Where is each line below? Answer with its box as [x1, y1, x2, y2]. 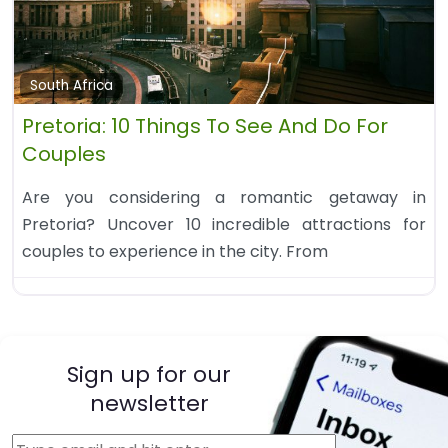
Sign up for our [67, 359, 232, 391]
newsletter [89, 388, 209, 420]
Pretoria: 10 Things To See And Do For [22, 112, 388, 141]
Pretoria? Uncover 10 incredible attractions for [22, 213, 426, 237]
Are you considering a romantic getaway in [22, 186, 426, 210]
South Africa [30, 76, 114, 96]
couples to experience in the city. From [22, 240, 328, 264]
